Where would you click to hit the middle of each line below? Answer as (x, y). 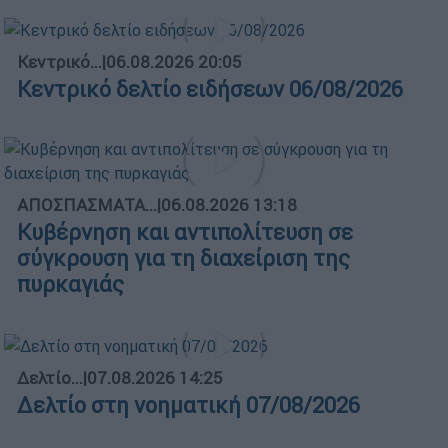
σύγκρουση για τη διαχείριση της (183, 259)
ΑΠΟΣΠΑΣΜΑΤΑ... (87, 205)
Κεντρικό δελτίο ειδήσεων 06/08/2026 (210, 90)
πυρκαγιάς (70, 285)
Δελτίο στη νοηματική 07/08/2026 (188, 406)
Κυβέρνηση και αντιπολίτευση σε (185, 233)
